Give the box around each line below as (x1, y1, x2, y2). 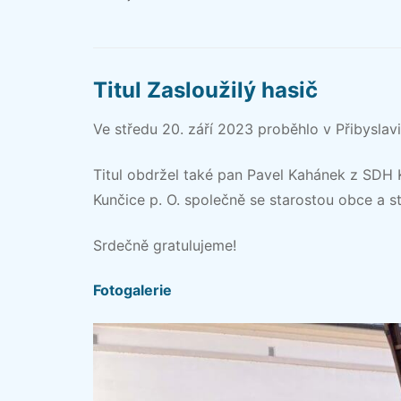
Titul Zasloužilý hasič (93, 77, 318, 104)
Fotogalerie (93, 281, 172, 300)
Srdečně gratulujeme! (93, 235, 236, 254)
